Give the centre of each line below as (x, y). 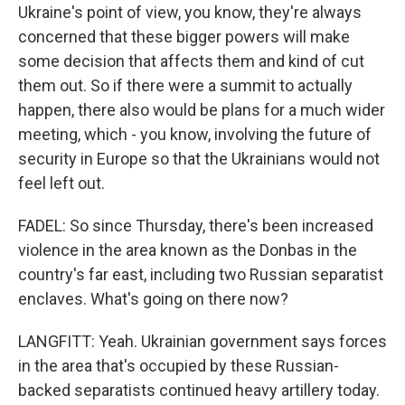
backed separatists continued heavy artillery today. (199, 390)
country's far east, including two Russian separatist (201, 274)
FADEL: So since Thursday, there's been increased (196, 226)
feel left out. (61, 183)
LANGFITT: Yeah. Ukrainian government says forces (202, 341)
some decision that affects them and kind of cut (191, 61)
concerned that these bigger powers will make (184, 37)
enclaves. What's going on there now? (153, 299)
